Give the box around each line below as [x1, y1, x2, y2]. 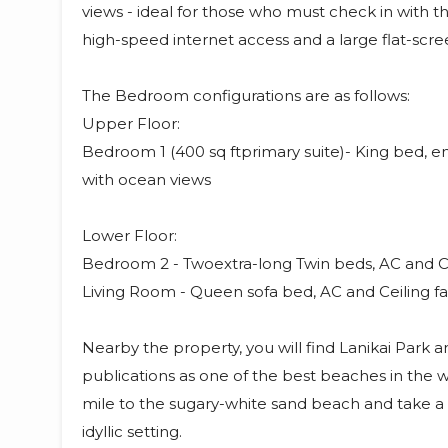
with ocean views [82, 169, 211, 189]
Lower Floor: [82, 225, 177, 245]
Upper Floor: [82, 113, 180, 133]
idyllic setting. [82, 421, 182, 441]
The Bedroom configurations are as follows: [82, 85, 410, 105]
